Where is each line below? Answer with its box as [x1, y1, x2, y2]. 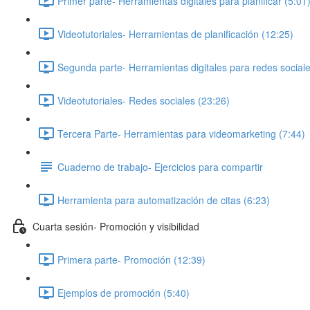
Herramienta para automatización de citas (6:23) [57, 192, 270, 207]
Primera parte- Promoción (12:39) [57, 252, 206, 266]
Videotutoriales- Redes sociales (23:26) [57, 93, 230, 107]
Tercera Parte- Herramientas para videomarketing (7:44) [57, 126, 305, 140]
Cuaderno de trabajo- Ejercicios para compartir [57, 159, 263, 174]
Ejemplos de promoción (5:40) [57, 285, 190, 300]
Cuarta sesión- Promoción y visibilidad [33, 219, 199, 233]
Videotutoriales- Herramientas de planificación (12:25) [57, 26, 293, 41]
